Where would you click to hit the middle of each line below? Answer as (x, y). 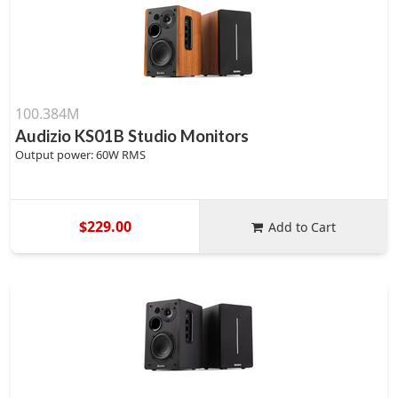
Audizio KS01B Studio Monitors (132, 136)
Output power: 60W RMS (80, 155)
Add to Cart (302, 227)
